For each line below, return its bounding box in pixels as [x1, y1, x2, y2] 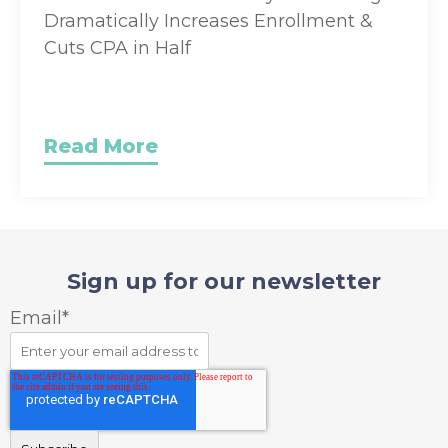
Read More [44, 133, 159, 158]
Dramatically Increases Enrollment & [44, 9, 374, 32]
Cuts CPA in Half [44, 36, 192, 59]
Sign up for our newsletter [67, 267, 381, 295]
